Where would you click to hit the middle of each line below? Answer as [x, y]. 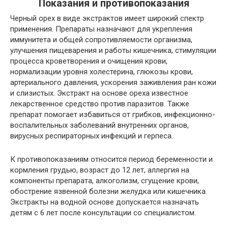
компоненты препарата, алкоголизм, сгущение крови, [105, 181]
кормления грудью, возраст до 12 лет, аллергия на [100, 170]
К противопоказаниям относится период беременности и [111, 160]
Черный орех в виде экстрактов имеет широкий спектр [107, 19]
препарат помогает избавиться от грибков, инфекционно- [113, 115]
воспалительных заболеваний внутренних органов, [99, 125]
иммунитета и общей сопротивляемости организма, [101, 40]
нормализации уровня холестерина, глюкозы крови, [102, 72]
